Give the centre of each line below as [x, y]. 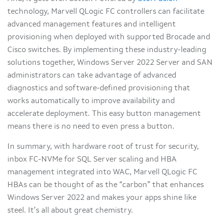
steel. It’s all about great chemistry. [70, 211]
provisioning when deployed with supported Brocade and [109, 38]
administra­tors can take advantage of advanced [92, 76]
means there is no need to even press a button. [91, 127]
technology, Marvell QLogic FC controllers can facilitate [106, 12]
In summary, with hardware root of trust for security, [103, 147]
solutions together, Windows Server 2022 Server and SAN [110, 63]
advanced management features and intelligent [92, 25]
